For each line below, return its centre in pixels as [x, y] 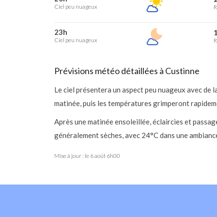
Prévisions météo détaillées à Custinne [127, 71]
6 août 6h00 [105, 156]
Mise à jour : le [72, 156]
